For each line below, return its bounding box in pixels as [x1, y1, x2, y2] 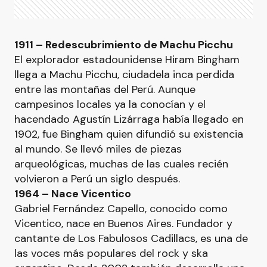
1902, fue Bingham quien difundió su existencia [14, 127, 243, 141]
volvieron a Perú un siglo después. [14, 172, 180, 186]
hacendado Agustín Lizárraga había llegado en [14, 112, 244, 126]
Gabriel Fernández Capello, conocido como [14, 201, 228, 216]
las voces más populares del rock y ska [14, 246, 208, 260]
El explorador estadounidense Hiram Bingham [14, 52, 240, 67]
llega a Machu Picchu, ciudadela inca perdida [14, 67, 234, 82]
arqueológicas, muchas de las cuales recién [14, 157, 228, 171]
